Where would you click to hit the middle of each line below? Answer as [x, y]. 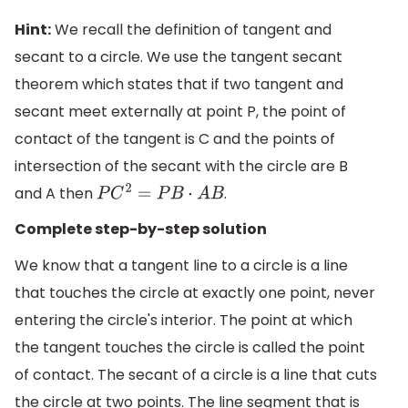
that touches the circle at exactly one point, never [195, 293]
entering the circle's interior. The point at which [184, 321]
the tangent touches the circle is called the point [190, 348]
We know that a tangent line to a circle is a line [181, 266]
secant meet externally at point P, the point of [180, 111]
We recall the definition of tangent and [191, 29]
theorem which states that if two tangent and [179, 84]
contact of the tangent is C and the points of [175, 138]
